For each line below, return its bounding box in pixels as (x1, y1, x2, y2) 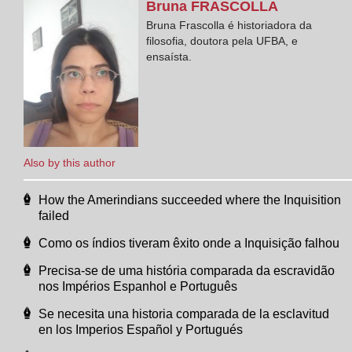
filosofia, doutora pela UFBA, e (146, 34, 299, 47)
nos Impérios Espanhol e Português (38, 279, 237, 293)
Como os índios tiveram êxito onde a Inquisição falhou (38, 236, 339, 250)
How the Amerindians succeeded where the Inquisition (38, 192, 341, 207)
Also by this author (24, 156, 115, 169)
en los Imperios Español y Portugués (38, 322, 243, 336)
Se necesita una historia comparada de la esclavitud (38, 306, 329, 321)
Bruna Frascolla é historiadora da (146, 18, 313, 31)
